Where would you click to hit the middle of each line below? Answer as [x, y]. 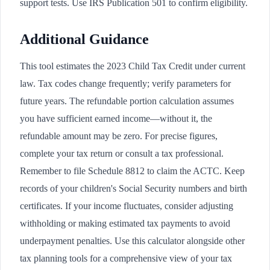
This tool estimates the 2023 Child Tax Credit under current [133, 66]
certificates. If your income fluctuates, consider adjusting [127, 206]
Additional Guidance [84, 39]
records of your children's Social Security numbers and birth [133, 189]
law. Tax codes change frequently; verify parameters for [125, 84]
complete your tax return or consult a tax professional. [122, 154]
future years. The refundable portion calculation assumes [127, 101]
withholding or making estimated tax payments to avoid [125, 224]
